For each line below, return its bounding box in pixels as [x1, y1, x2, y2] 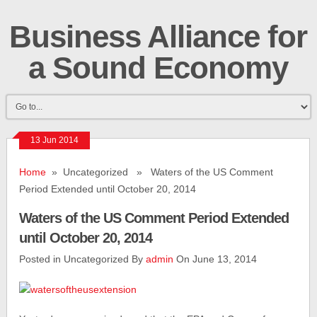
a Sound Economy [28, 50, 289, 85]
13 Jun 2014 [30, 135, 79, 145]
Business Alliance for [9, 19, 308, 54]
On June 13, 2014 [173, 253, 258, 265]
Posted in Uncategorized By [19, 253, 146, 265]
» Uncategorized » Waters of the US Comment [46, 166, 274, 178]
